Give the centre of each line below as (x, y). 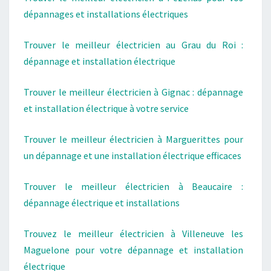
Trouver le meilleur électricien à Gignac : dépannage (133, 92)
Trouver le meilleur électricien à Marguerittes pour (133, 139)
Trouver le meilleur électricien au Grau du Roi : (133, 45)
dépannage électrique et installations (102, 203)
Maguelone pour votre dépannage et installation (133, 250)
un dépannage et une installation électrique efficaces (132, 155)
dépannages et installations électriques (106, 14)
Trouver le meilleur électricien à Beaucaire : (133, 186)
